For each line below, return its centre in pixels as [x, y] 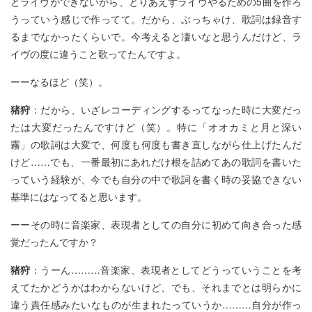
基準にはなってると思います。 [79, 196]
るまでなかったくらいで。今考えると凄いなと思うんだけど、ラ [156, 36]
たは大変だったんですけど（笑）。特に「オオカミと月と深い [156, 127]
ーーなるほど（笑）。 [59, 81]
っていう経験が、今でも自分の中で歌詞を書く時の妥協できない [156, 179]
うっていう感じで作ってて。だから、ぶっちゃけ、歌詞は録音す [156, 19]
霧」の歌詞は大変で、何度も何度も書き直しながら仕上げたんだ [156, 144]
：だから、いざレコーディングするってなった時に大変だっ [166, 109]
